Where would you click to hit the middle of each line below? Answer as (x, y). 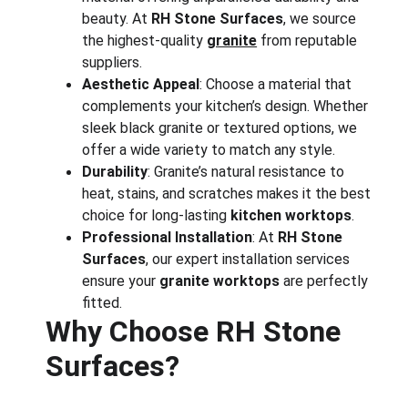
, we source (322, 19)
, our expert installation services (250, 259)
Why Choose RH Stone (197, 331)
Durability (115, 172)
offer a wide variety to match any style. (209, 150)
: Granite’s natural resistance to (248, 172)
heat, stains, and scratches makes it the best (229, 194)
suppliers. (112, 62)
